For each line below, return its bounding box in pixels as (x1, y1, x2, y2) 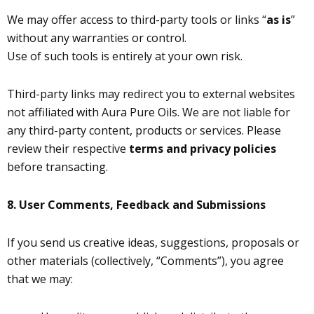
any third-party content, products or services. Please (7, 123, 281, 138)
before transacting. (7, 159, 108, 175)
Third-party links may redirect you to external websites (7, 86, 295, 102)
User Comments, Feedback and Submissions (19, 197, 266, 212)
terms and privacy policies (129, 141, 276, 156)
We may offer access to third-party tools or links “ (7, 12, 266, 27)
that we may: (7, 271, 73, 287)
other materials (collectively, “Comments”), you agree (7, 253, 284, 268)
